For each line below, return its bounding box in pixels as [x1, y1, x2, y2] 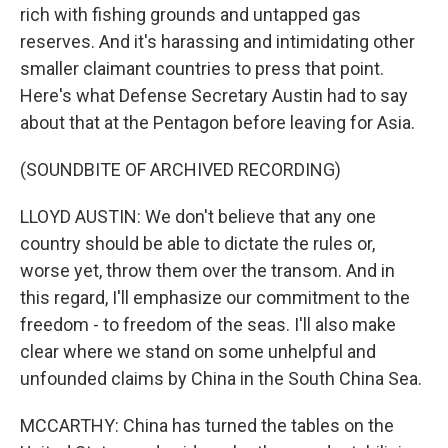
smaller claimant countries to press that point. [20, 58, 384, 79]
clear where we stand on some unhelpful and [20, 341, 376, 362]
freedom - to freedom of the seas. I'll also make [20, 314, 396, 335]
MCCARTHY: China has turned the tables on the [20, 415, 394, 436]
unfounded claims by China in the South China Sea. [20, 368, 422, 389]
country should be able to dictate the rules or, [20, 233, 375, 254]
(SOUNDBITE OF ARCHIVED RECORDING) [20, 159, 341, 180]
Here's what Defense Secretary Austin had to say [20, 85, 408, 106]
